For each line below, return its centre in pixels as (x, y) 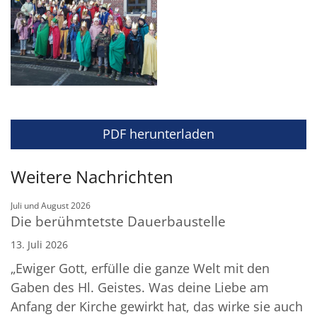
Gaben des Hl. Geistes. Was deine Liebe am (140, 287)
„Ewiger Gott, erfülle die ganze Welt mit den (140, 268)
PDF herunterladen (158, 134)
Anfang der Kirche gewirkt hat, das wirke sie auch (157, 306)
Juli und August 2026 (51, 205)
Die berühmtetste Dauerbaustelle (118, 221)
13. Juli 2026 (39, 244)
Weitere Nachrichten (92, 176)
